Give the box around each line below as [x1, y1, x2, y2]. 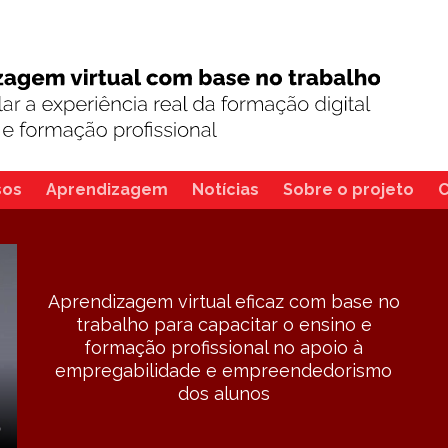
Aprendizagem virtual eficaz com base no [47, 291, 400, 313]
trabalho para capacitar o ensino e [75, 314, 372, 336]
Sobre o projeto [283, 180, 414, 199]
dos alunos [177, 383, 270, 405]
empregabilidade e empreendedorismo [55, 360, 393, 382]
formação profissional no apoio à [84, 337, 364, 359]
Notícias [192, 180, 259, 199]
